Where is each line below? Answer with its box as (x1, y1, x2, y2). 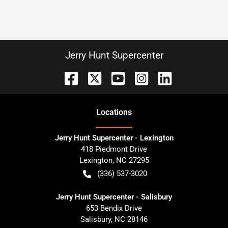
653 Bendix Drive (86, 204, 142, 213)
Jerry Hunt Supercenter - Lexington (54, 133, 174, 142)
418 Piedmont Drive (81, 145, 147, 154)
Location (96, 107, 128, 117)
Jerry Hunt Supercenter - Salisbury (56, 192, 172, 202)
